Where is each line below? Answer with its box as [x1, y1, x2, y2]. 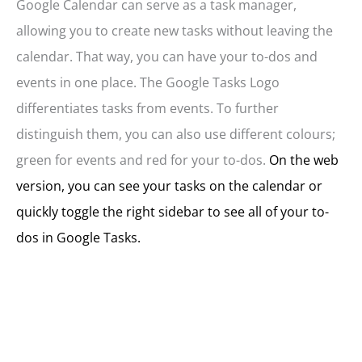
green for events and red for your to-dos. [16, 151, 266, 170]
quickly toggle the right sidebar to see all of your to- [16, 203, 329, 221]
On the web [266, 151, 339, 170]
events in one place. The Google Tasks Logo [16, 74, 280, 92]
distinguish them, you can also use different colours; [16, 125, 335, 144]
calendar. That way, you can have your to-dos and [16, 48, 318, 66]
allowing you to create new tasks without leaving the [16, 22, 333, 40]
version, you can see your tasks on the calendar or [16, 177, 322, 196]
